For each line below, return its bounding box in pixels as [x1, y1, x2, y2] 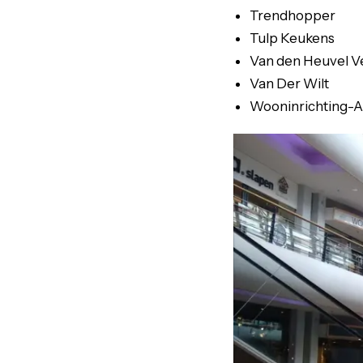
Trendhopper [250, 7, 335, 23]
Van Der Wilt [250, 75, 329, 92]
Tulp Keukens [250, 30, 335, 46]
